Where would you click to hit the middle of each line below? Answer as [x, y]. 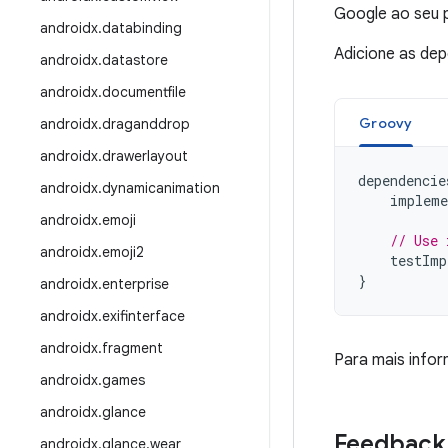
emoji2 [123, 252]
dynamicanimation [161, 188]
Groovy [386, 123]
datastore [135, 60]
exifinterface [143, 316]
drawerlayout [145, 156]
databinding [142, 28]
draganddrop [146, 124]
